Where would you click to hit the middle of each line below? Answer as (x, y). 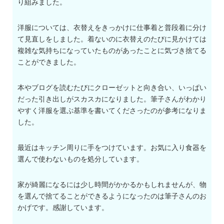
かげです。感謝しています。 (63, 208)
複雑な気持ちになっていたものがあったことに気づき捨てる (112, 51)
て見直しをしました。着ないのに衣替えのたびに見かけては (112, 39)
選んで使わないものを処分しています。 (80, 159)
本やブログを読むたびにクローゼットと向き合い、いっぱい (112, 88)
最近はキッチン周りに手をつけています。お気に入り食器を (112, 148)
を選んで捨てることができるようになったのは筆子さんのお (112, 196)
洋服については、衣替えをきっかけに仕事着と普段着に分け (112, 28)
